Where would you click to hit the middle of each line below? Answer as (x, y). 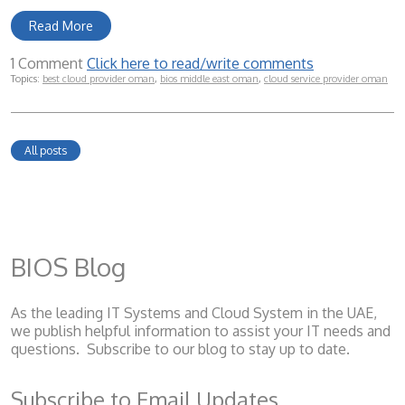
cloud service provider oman (326, 79)
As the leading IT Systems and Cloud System (159, 312)
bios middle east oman (209, 79)
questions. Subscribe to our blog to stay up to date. (182, 348)
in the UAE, (342, 312)
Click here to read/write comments (200, 64)
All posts (46, 151)
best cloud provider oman (99, 79)
